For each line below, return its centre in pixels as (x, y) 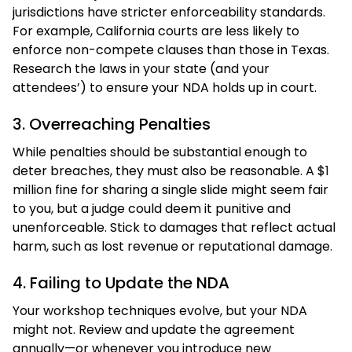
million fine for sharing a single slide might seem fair (170, 189)
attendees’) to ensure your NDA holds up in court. (165, 87)
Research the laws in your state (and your (141, 68)
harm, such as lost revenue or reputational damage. (172, 246)
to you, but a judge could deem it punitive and (152, 208)
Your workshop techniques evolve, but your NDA (160, 310)
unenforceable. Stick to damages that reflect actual (174, 227)
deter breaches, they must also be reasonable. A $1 (171, 170)
